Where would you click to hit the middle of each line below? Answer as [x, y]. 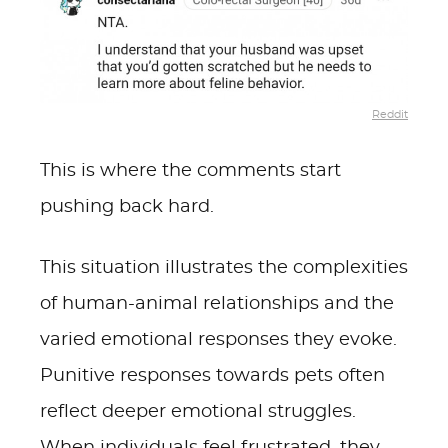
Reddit [390, 114]
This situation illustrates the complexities [224, 268]
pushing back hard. [127, 207]
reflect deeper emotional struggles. [198, 412]
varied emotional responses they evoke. [218, 340]
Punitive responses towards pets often [212, 376]
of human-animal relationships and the [217, 304]
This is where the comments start [190, 171]
